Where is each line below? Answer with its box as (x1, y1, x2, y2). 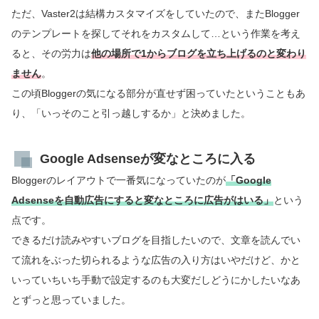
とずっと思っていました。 (11, 293, 131, 305)
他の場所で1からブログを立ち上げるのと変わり (91, 47, 306, 59)
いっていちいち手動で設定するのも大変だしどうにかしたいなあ (11, 273, 300, 286)
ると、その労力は (11, 47, 91, 59)
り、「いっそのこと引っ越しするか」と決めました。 (11, 107, 251, 119)
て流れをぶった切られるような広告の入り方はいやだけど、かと (11, 253, 300, 266)
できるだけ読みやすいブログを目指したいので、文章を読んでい (11, 234, 300, 246)
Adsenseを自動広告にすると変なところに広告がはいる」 (11, 194, 273, 206)
